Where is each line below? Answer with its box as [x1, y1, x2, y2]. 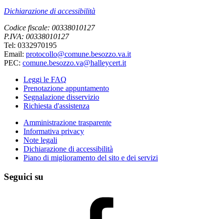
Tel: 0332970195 [4, 41, 57, 49]
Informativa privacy [23, 127, 84, 135]
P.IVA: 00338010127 [4, 32, 69, 41]
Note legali [23, 135, 57, 144]
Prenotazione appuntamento [23, 84, 109, 92]
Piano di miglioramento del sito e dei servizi [23, 153, 158, 162]
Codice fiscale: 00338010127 [4, 23, 95, 32]
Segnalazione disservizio [23, 92, 99, 101]
